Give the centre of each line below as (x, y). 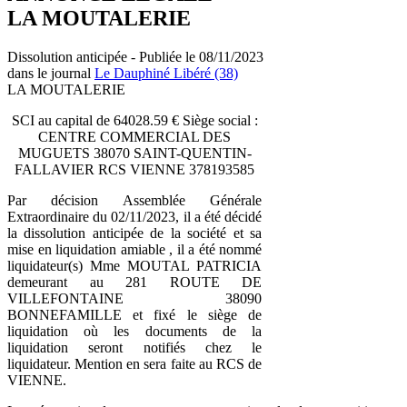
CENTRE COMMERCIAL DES (134, 136)
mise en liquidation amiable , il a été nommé (134, 249)
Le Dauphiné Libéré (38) (166, 73)
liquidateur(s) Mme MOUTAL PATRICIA (134, 265)
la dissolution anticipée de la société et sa (134, 233)
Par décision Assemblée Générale (134, 200)
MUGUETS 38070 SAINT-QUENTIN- (134, 153)
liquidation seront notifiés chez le (134, 347)
